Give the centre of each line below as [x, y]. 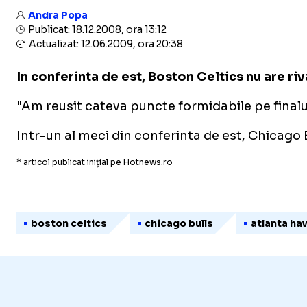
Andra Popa [58, 15]
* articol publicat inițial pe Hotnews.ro [95, 162]
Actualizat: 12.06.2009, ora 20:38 [105, 44]
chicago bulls [179, 223]
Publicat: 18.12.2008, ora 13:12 [96, 29]
